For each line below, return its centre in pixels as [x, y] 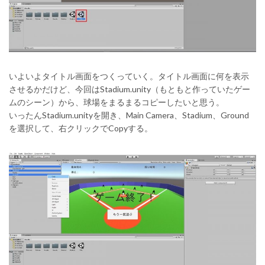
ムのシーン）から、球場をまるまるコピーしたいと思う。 [117, 102]
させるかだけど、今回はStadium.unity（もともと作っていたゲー [130, 89]
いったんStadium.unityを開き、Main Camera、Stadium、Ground [129, 115]
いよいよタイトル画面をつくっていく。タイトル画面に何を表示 [129, 76]
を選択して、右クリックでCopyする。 [81, 128]
